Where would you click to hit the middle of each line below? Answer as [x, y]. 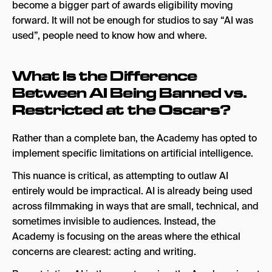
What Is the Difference [104, 76]
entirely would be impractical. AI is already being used [132, 191]
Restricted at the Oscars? [121, 110]
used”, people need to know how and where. [110, 36]
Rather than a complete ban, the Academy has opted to [134, 138]
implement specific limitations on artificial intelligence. [133, 153]
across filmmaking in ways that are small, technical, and [135, 206]
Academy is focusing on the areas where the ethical [126, 236]
